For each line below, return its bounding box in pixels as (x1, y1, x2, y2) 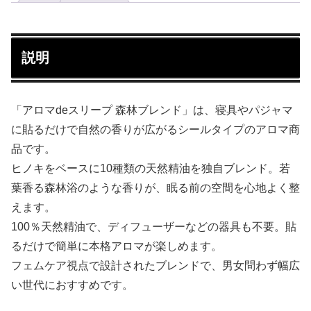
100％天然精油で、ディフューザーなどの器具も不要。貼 (11, 221, 296, 233)
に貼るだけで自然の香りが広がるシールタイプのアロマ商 (11, 124, 300, 136)
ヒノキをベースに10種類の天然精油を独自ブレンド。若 (11, 162, 290, 175)
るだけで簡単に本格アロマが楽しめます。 (11, 240, 222, 253)
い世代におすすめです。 (11, 279, 133, 292)
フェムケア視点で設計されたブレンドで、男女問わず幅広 (11, 260, 300, 272)
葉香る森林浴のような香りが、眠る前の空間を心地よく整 (11, 182, 300, 194)
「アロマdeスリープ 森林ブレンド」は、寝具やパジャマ (11, 104, 293, 117)
